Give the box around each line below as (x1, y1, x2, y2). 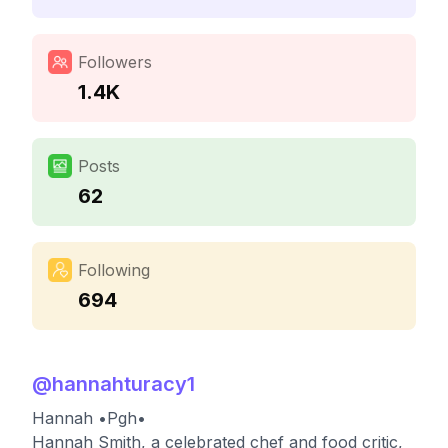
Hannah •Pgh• (32, 408, 146, 428)
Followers (78, 52, 152, 72)
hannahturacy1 (52, 372, 195, 396)
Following (78, 260, 150, 280)
